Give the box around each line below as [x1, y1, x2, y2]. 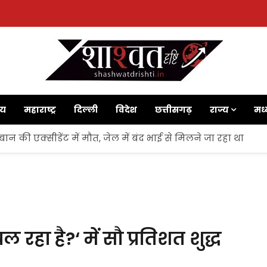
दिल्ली [74, 104, 98, 116]
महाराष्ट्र [24, 104, 56, 116]
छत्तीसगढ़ [155, 104, 192, 116]
